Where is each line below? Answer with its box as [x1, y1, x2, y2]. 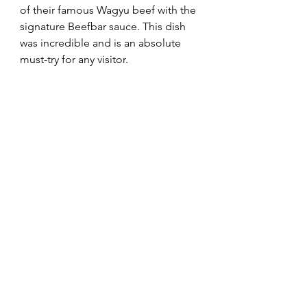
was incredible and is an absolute [20, 36, 184, 49]
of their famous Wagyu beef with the [20, 3, 199, 16]
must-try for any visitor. [20, 52, 128, 66]
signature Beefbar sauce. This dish [20, 19, 188, 33]
